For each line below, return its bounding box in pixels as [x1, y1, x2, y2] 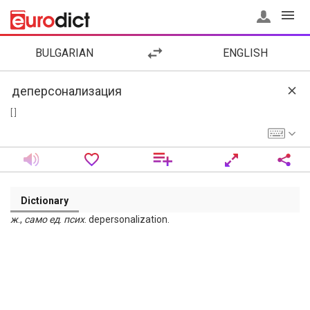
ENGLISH [223, 46, 268, 60]
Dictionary [21, 195, 69, 206]
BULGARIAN [35, 46, 94, 60]
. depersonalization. [84, 214, 170, 225]
